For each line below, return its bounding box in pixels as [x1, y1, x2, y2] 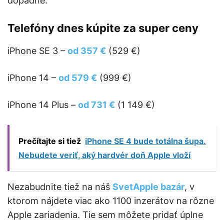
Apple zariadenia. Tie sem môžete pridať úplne [7, 209, 203, 220]
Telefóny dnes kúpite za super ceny [7, 21, 201, 35]
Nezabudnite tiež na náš [7, 181, 112, 192]
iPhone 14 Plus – [7, 99, 78, 110]
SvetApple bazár [112, 181, 184, 192]
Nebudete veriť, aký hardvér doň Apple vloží [18, 150, 190, 160]
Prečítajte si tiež [18, 136, 81, 146]
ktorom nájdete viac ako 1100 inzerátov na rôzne [7, 195, 214, 206]
